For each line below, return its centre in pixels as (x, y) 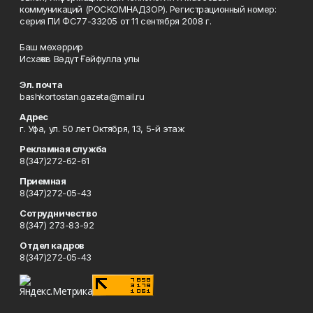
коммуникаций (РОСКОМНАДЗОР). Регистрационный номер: (148, 9)
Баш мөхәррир (51, 47)
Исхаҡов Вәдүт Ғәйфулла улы (80, 59)
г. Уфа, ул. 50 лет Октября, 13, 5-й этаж (102, 129)
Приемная (43, 181)
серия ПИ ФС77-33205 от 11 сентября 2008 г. (116, 21)
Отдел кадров (52, 245)
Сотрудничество (58, 213)
